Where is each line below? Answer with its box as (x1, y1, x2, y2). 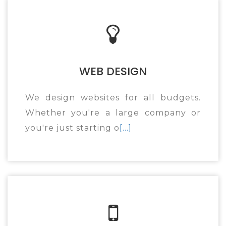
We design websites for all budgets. (25, 93, 201, 102)
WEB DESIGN (79, 64, 147, 79)
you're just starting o (25, 123, 120, 133)
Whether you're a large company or (25, 108, 201, 118)
